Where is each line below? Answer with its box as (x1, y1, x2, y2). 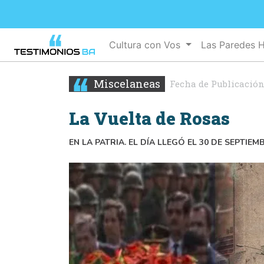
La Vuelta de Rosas (69, 107, 230, 130)
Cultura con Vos (109, 38, 184, 51)
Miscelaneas (91, 76, 160, 91)
